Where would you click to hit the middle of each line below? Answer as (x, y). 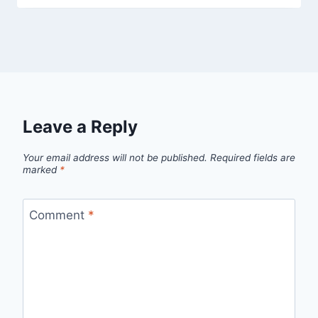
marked (41, 170)
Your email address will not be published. (115, 158)
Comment (58, 215)
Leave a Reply (80, 127)
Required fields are (253, 158)
